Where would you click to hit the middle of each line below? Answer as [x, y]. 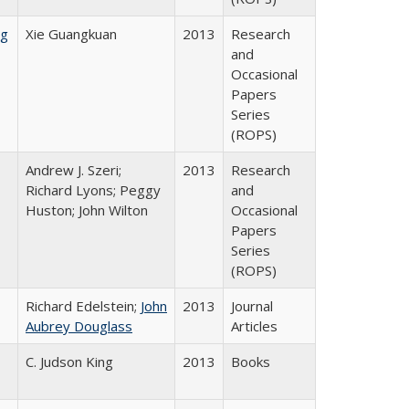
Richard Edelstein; [83, 306]
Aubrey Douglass [79, 326]
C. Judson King [69, 362]
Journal [252, 306]
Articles [254, 326]
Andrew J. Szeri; [73, 170]
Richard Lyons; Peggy [93, 190]
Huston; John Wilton [87, 210]
